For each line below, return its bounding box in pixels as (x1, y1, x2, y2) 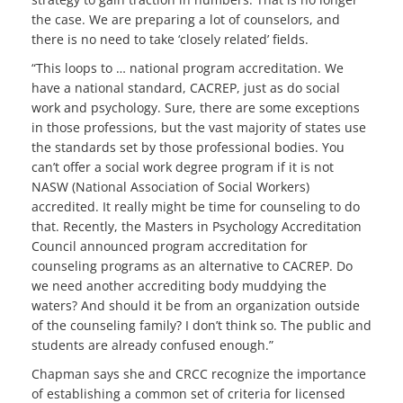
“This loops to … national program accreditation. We (31, 59, 344, 77)
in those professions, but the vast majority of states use (31, 119, 366, 137)
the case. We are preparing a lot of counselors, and (31, 11, 340, 29)
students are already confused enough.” (31, 336, 273, 354)
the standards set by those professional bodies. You (31, 139, 345, 157)
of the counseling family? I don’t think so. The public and (31, 317, 372, 335)
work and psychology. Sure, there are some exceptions (31, 99, 360, 117)
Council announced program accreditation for (31, 237, 308, 255)
